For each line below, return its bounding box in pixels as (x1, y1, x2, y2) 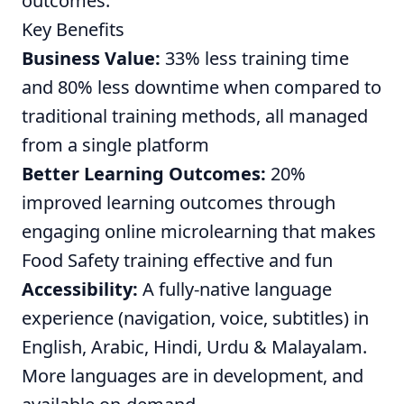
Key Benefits (22, 17, 124, 41)
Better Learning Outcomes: (22, 161, 266, 186)
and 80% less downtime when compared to (22, 75, 381, 99)
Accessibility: (22, 277, 138, 301)
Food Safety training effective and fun (22, 248, 333, 272)
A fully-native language (138, 277, 332, 301)
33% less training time (161, 46, 349, 70)
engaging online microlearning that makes (22, 219, 376, 243)
